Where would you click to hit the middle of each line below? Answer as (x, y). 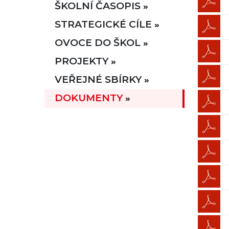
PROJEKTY (82, 61)
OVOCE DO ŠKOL (98, 43)
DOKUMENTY (89, 98)
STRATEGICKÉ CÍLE (103, 24)
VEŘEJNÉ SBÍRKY (98, 79)
